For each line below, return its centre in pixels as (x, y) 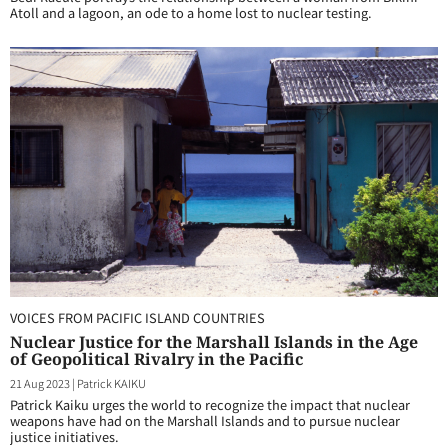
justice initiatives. (64, 436)
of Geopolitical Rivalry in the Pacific (156, 359)
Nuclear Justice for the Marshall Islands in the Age (214, 342)
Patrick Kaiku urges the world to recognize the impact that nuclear (210, 404)
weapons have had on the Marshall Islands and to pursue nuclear (205, 420)
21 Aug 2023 (40, 383)
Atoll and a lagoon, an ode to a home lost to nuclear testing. (191, 12)
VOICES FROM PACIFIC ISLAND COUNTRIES (137, 317)
